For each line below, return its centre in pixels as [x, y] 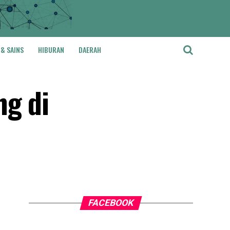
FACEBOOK [111, 203]
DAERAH [90, 50]
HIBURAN [51, 50]
